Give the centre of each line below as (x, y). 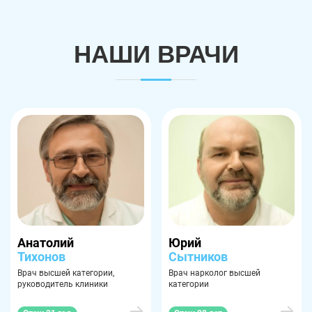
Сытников (198, 257)
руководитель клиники (63, 284)
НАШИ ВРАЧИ (156, 54)
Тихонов (41, 257)
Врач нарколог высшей (214, 273)
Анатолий (46, 243)
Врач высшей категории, (66, 273)
